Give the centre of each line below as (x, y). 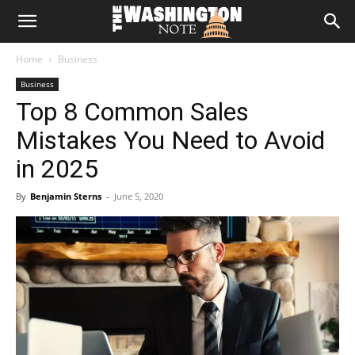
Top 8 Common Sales (132, 112)
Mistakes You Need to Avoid (170, 140)
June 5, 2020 (139, 196)
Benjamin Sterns (66, 196)
